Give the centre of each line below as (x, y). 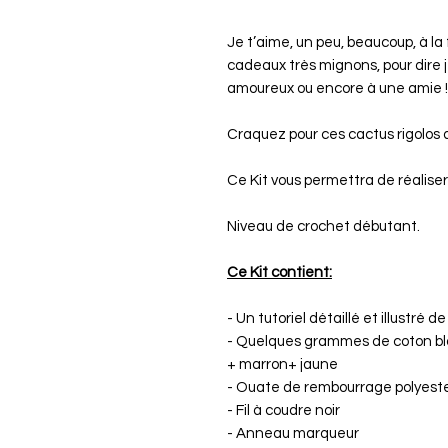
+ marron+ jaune (282, 365)
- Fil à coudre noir (283, 411)
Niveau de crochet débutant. (323, 227)
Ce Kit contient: (279, 273)
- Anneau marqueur (293, 434)
